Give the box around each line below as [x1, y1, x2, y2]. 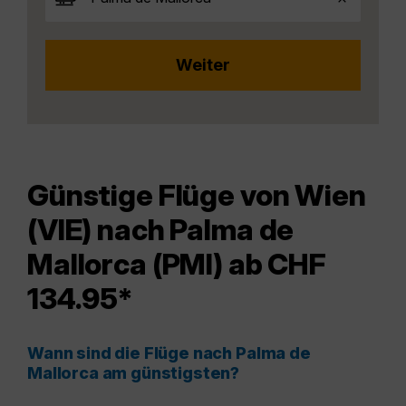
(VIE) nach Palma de [27, 212, 295, 248]
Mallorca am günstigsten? [27, 363, 240, 383]
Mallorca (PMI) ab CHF [27, 246, 327, 283]
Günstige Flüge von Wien [27, 178, 366, 214]
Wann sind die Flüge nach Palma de [27, 343, 311, 363]
